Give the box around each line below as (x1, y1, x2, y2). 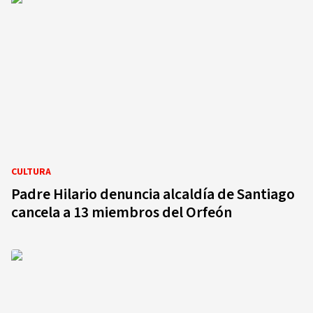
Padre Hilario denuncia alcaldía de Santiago (11, 183, 295, 205)
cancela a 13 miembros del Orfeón (11, 201, 232, 224)
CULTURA (11, 165, 51, 179)
